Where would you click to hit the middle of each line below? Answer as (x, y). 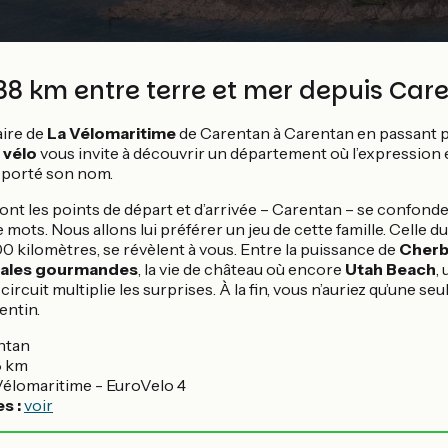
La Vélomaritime (111, 133)
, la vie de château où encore (241, 269)
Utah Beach (390, 269)
